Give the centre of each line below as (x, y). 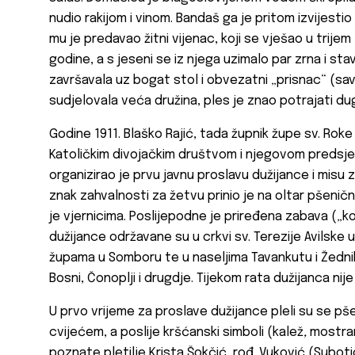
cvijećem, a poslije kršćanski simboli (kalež (176, 333)
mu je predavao (95, 40)
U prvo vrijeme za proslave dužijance (158, 312)
